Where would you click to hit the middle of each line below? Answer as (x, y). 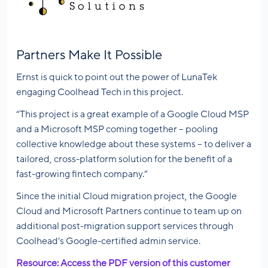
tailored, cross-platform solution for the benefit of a (124, 159)
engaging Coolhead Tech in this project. (100, 92)
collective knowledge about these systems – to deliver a (134, 144)
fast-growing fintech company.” (82, 174)
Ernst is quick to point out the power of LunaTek (117, 77)
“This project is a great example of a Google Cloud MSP (133, 115)
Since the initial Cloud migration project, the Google (127, 197)
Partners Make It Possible (89, 55)
